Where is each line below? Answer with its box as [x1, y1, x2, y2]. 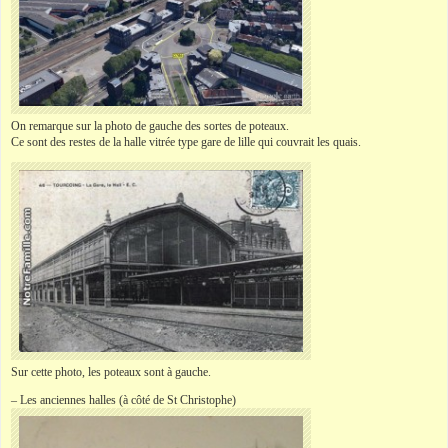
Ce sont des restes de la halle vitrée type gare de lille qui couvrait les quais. [11, 134, 361, 149]
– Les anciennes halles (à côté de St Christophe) [11, 392, 236, 407]
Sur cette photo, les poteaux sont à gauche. [11, 364, 211, 379]
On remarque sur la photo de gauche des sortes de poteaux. [11, 118, 289, 133]
